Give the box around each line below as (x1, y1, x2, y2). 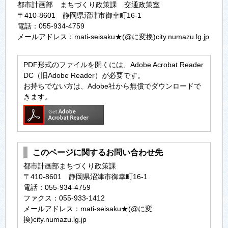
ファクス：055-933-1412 (23, 193, 105, 202)
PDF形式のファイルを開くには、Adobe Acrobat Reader (23, 60, 204, 69)
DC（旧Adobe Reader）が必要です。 (23, 71, 145, 79)
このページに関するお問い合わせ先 (33, 148, 163, 157)
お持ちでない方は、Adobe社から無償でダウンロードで (23, 81, 202, 90)
